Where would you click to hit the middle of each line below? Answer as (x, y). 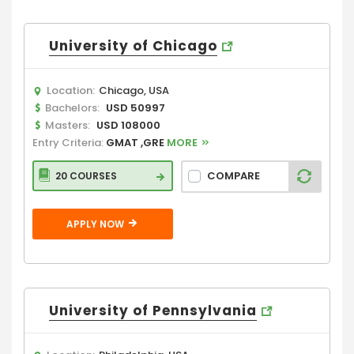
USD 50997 (136, 107)
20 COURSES (86, 175)
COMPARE (233, 176)
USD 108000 (128, 125)
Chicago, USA (134, 90)
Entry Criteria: (69, 142)
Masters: (68, 125)
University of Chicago (133, 45)
